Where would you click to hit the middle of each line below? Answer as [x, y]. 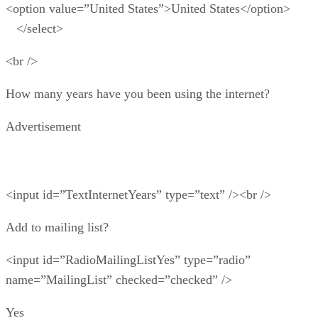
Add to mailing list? [57, 227]
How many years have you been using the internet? [138, 93]
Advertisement [43, 126]
